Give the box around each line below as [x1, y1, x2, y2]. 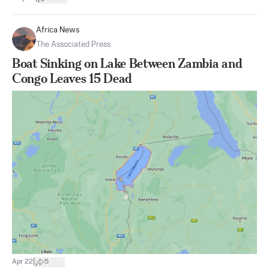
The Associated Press [36, 40, 110, 49]
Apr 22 [12, 258, 33, 266]
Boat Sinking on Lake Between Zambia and [12, 55, 243, 71]
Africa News [36, 26, 80, 34]
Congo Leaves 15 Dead [12, 70, 132, 86]
